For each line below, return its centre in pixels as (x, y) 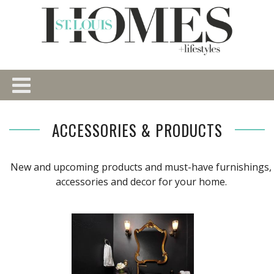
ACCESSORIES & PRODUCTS (137, 130)
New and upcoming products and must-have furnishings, (141, 167)
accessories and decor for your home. (141, 181)
